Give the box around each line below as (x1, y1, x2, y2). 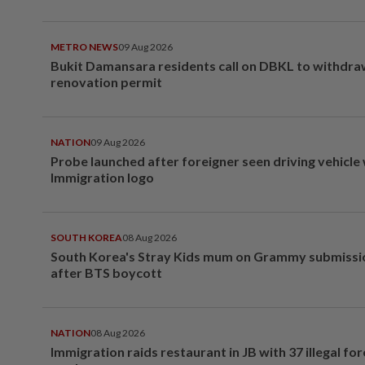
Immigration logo (51, 169, 154, 185)
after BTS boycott (51, 264, 162, 280)
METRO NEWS (51, 40, 118, 53)
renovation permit (51, 73, 162, 90)
